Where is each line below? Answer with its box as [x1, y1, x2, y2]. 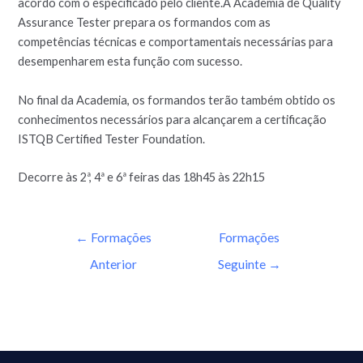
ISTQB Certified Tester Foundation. [18, 131, 206, 146]
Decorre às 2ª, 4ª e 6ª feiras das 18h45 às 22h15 [18, 169, 266, 184]
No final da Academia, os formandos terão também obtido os [18, 92, 336, 107]
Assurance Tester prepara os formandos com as [18, 15, 271, 30]
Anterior [90, 256, 138, 271]
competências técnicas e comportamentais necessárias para [18, 35, 334, 49]
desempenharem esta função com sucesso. [18, 54, 243, 69]
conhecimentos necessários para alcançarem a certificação [18, 112, 327, 126]
